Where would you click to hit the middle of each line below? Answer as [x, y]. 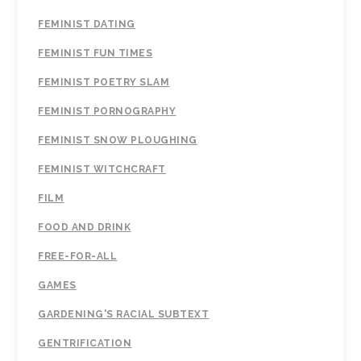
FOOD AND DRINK [85, 228]
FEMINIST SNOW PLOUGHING [118, 141]
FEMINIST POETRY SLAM [104, 83]
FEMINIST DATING [87, 25]
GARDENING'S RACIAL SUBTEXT [124, 315]
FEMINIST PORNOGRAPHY [107, 112]
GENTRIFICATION [85, 344]
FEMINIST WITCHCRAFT [102, 170]
